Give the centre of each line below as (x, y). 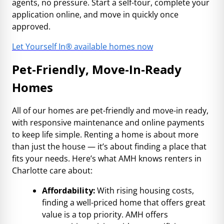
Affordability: (68, 190)
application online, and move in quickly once (95, 14)
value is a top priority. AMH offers (105, 214)
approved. (31, 26)
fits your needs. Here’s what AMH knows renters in (107, 158)
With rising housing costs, (144, 190)
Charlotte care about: (52, 170)
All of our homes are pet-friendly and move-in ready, (110, 110)
